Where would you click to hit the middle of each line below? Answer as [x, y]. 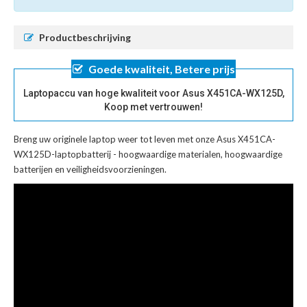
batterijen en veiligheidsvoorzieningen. [90, 169]
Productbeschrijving [85, 37]
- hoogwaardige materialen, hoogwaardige [197, 154]
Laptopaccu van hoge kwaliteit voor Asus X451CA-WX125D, [153, 93]
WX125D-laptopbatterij [62, 154]
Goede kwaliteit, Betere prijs [161, 69]
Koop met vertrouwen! [153, 107]
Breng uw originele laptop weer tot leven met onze [115, 139]
